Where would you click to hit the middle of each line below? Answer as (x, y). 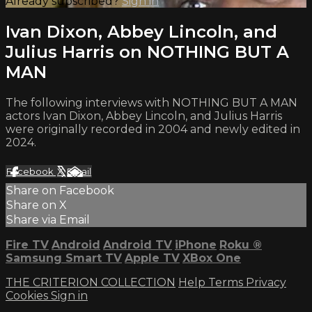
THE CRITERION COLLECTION (91, 282)
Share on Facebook (60, 190)
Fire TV (27, 244)
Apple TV (152, 258)
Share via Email (48, 219)
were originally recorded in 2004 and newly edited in (153, 129)
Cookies (28, 295)
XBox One (212, 258)
